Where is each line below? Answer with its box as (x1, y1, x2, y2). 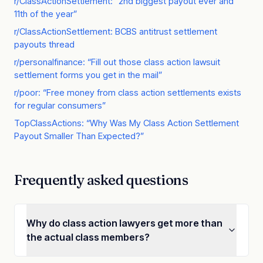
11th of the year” (14, 8, 77, 19)
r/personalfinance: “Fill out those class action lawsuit (14, 56, 220, 68)
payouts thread (14, 39, 75, 50)
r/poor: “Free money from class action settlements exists (14, 87, 241, 98)
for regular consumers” (14, 100, 106, 111)
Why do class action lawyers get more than (26, 217, 222, 229)
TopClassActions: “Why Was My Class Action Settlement (14, 117, 239, 129)
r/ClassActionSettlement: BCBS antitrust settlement (14, 26, 217, 37)
